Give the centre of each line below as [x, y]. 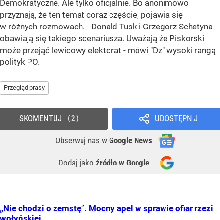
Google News [131, 141]
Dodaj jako [77, 163]
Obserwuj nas [79, 141]
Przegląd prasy [24, 88]
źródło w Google [123, 163]
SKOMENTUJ [40, 119]
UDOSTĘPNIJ [176, 119]
